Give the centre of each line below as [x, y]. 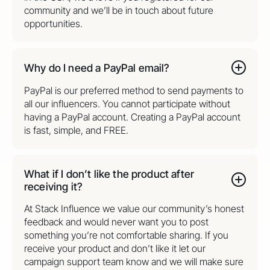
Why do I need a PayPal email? [97, 67]
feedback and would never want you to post [116, 222]
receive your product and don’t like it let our [115, 249]
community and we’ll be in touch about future [119, 10]
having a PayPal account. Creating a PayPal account [132, 117]
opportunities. [53, 23]
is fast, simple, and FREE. [76, 130]
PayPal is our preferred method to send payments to [134, 90]
